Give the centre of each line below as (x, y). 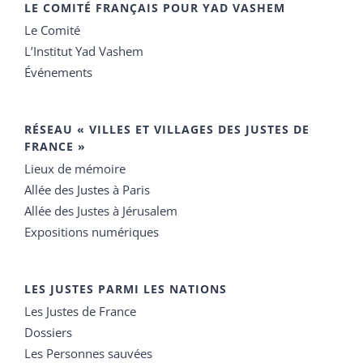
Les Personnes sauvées (88, 353)
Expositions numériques (92, 231)
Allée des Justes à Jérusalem (101, 210)
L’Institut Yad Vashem (84, 51)
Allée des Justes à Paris (87, 189)
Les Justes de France (80, 311)
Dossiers (48, 332)
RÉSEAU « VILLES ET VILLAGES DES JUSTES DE (167, 129)
